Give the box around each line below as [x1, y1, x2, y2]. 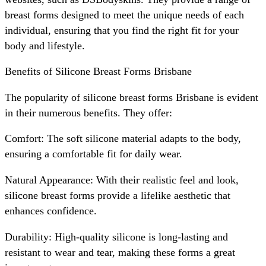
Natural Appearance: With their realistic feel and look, [5, 173, 239, 186]
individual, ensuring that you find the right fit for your [5, 24, 239, 36]
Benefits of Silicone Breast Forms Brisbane [5, 65, 192, 78]
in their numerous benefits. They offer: [5, 106, 172, 119]
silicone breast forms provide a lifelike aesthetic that [5, 189, 230, 201]
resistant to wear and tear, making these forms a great [5, 246, 235, 258]
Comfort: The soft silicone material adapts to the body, [5, 132, 241, 145]
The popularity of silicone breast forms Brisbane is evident [5, 91, 258, 103]
